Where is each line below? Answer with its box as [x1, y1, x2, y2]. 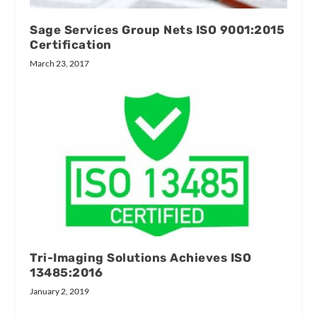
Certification [30, 37, 112, 52]
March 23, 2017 [30, 57, 90, 69]
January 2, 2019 [30, 285, 90, 296]
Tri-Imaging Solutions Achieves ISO [30, 250, 252, 265]
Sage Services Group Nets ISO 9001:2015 [30, 22, 285, 37]
